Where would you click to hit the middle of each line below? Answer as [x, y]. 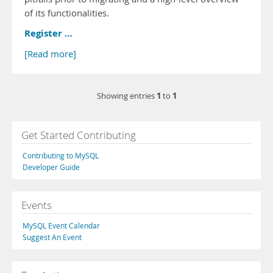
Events [37, 205]
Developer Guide [51, 167]
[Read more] [50, 54]
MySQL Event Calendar [61, 225]
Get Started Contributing [79, 135]
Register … [48, 33]
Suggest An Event [52, 237]
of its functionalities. [67, 13]
